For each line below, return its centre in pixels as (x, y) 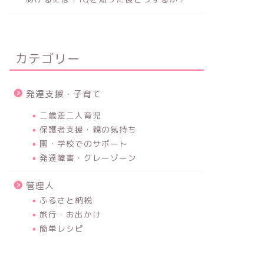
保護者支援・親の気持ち (88, 129)
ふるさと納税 (66, 200)
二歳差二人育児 (70, 115)
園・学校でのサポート (83, 143)
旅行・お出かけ (70, 214)
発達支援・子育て (63, 94)
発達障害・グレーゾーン (88, 157)
